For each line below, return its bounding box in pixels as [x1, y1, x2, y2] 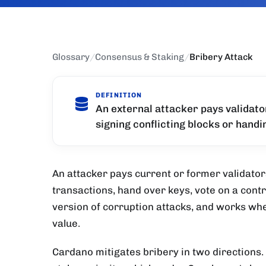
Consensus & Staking [95, 52, 184, 63]
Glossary [52, 52, 90, 63]
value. [52, 217, 80, 229]
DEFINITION [96, 91, 142, 100]
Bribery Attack [189, 52, 253, 63]
